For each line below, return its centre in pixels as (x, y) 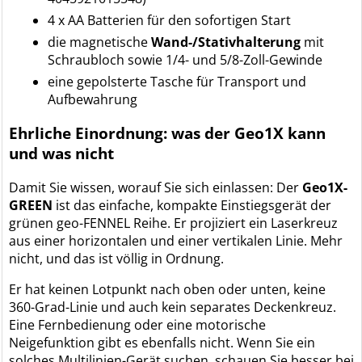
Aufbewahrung (93, 99)
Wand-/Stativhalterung (226, 42)
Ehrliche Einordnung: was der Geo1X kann (168, 133)
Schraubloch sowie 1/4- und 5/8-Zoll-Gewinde (185, 59)
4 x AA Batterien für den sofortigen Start (170, 21)
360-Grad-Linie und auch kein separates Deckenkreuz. (173, 307)
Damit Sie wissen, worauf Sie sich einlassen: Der (156, 188)
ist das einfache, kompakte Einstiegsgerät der (192, 206)
